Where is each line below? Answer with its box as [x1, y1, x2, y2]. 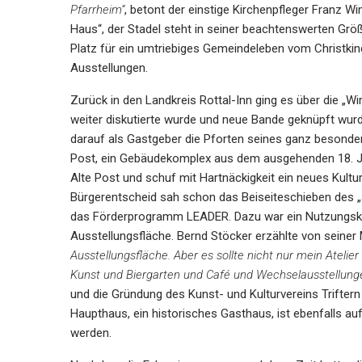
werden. [70, 326, 112, 340]
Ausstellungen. [70, 61, 148, 75]
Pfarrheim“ [70, 2, 124, 17]
